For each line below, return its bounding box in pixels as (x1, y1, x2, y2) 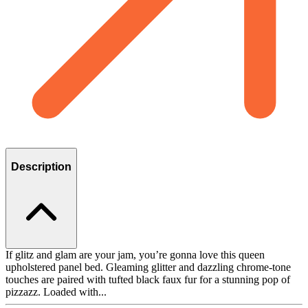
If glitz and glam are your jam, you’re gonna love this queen (5, 248, 265, 261)
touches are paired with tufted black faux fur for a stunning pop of (5, 273, 290, 285)
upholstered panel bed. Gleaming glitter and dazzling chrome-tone (5, 261, 291, 273)
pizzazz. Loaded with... (5, 285, 107, 298)
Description (11, 161, 71, 173)
